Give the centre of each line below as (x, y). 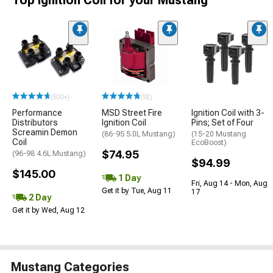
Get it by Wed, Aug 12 (48, 210)
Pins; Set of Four (222, 122)
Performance (37, 112)
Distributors (35, 122)
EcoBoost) (209, 142)
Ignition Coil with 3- (228, 112)
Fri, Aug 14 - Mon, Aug (229, 183)
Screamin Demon (45, 132)
